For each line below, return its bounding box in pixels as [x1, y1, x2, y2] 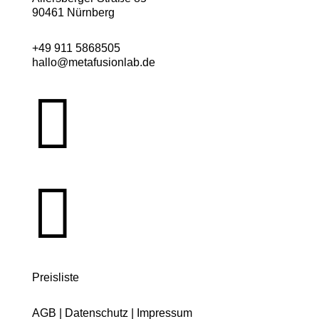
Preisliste [31, 271, 79, 283]
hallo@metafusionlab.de [31, 56, 155, 68]
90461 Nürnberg [31, 6, 115, 19]
